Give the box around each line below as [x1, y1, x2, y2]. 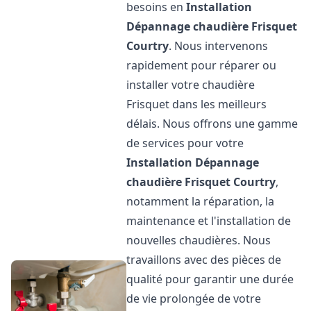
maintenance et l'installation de [126, 213, 292, 228]
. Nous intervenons [169, 38, 269, 53]
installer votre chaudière [126, 77, 255, 92]
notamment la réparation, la [126, 194, 275, 209]
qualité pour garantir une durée [126, 271, 294, 287]
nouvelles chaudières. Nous [126, 233, 271, 248]
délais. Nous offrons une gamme [126, 116, 299, 131]
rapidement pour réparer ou [126, 58, 277, 73]
